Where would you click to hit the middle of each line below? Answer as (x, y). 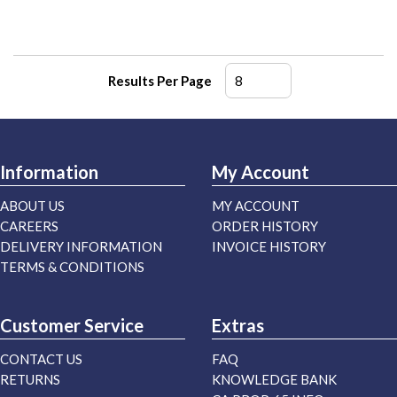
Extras (238, 326)
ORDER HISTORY (265, 226)
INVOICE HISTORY (269, 247)
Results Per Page (160, 81)
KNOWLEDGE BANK (274, 380)
